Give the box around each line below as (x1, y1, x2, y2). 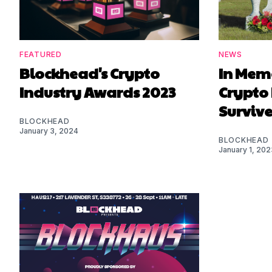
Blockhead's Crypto (19, 62, 160, 83)
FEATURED (19, 49, 62, 59)
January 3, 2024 (19, 126, 78, 135)
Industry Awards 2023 (19, 81, 175, 102)
